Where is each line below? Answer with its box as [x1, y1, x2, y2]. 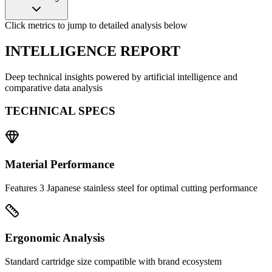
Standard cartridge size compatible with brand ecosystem [5, 256, 222, 267]
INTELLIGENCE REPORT [5, 42, 180, 59]
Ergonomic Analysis [5, 231, 104, 245]
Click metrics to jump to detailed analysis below [5, 19, 188, 30]
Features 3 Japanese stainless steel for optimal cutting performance [5, 182, 257, 193]
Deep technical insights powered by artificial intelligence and [5, 71, 237, 82]
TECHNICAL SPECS [5, 104, 115, 118]
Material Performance [5, 157, 114, 171]
